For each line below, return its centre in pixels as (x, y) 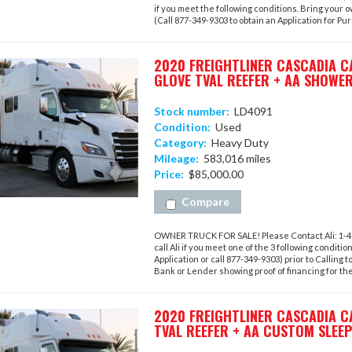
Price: (169, 174)
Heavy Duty (237, 143)
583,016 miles (235, 158)
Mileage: (176, 158)
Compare (205, 202)
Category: (180, 143)
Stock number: (191, 111)
